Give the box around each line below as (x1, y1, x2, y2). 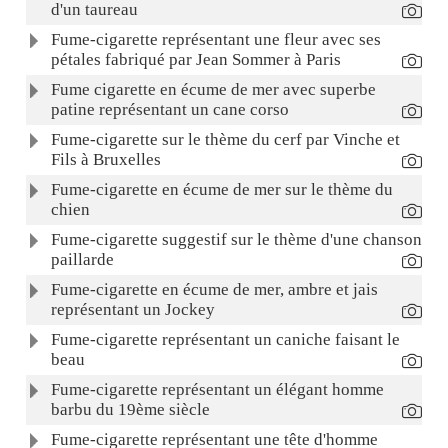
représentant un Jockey (50, 300, 215, 320)
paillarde (50, 250, 114, 270)
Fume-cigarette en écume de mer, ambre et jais (50, 280, 378, 300)
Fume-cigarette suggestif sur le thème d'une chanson (50, 230, 422, 250)
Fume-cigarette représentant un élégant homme (50, 380, 384, 400)
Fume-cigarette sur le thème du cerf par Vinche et (50, 130, 400, 150)
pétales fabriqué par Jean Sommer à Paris (50, 50, 341, 70)
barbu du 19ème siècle (50, 400, 210, 420)
